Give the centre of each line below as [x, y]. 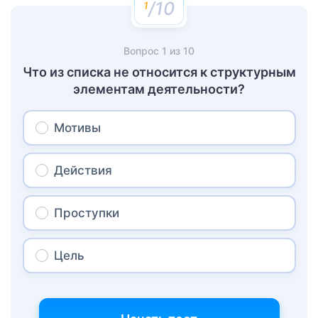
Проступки [86, 213]
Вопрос [143, 51]
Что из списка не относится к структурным [159, 72]
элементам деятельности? [159, 89]
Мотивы [77, 128]
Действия [83, 171]
